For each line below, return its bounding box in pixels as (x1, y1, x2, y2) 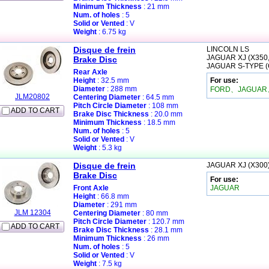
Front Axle (73, 184, 109, 192)
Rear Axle (73, 68, 107, 76)
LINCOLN (207, 45, 240, 53)
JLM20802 (15, 92, 50, 101)
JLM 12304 (14, 208, 51, 217)
